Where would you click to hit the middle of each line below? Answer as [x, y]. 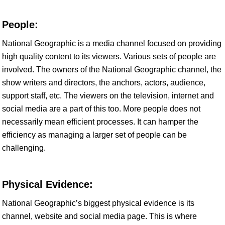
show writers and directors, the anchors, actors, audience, [104, 83]
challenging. [24, 148]
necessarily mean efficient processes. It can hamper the [100, 122]
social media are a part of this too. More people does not [101, 109]
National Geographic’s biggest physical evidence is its [98, 203]
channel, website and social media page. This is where [99, 216]
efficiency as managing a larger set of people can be [94, 135]
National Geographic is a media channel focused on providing [112, 43]
